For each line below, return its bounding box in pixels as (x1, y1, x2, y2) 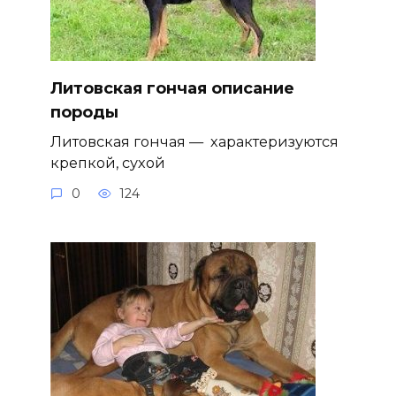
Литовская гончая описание (49, 78, 294, 98)
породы (49, 102, 118, 122)
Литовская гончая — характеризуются (49, 132, 339, 150)
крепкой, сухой (49, 153, 165, 171)
